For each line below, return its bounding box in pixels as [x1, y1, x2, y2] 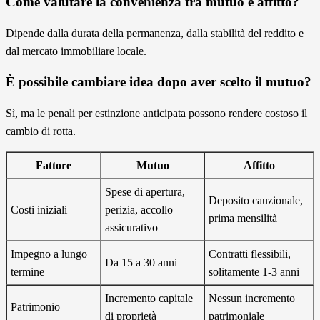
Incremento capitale [105, 291, 193, 304]
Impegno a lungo [11, 247, 87, 260]
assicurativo [105, 221, 158, 234]
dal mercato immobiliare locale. [6, 44, 146, 57]
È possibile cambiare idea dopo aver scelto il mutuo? [6, 74, 311, 90]
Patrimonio [11, 300, 60, 313]
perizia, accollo [105, 203, 173, 216]
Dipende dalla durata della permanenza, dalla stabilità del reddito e [6, 26, 304, 39]
